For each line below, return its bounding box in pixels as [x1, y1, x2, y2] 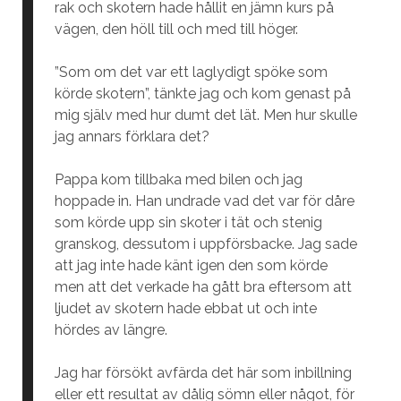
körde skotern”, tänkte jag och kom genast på [54, 85, 351, 102]
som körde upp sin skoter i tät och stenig [54, 214, 322, 231]
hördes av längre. [54, 321, 167, 338]
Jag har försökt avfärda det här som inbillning [54, 364, 352, 381]
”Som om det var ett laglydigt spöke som [54, 64, 328, 81]
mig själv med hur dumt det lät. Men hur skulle [54, 107, 357, 124]
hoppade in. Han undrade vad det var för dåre [54, 192, 354, 209]
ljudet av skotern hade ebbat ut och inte [54, 300, 317, 317]
